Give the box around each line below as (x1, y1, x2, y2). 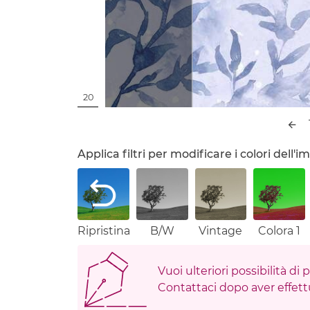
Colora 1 (258, 224, 301, 237)
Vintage (199, 224, 243, 237)
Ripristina (77, 224, 130, 237)
